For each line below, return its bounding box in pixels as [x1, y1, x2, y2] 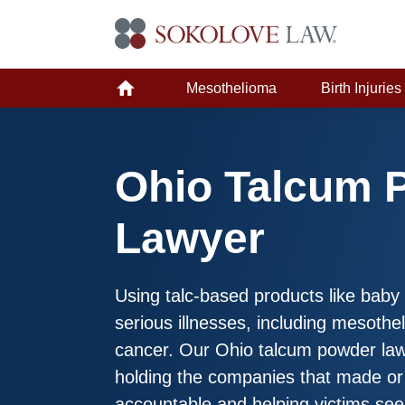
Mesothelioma [185, 80, 277, 96]
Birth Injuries [321, 80, 402, 96]
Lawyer [115, 214, 265, 262]
